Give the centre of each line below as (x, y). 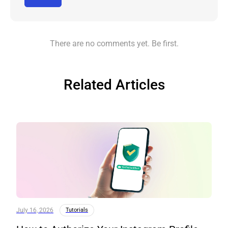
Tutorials (77, 210)
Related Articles (114, 84)
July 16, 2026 (35, 210)
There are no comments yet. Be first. (114, 43)
